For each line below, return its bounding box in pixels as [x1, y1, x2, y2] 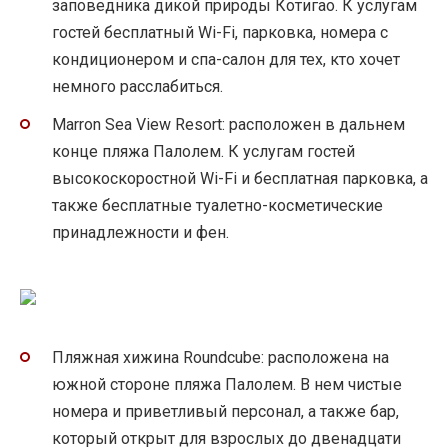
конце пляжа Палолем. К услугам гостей [52, 142, 355, 162]
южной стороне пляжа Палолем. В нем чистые [52, 374, 402, 394]
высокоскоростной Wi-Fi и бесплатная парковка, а [52, 169, 428, 189]
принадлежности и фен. [52, 223, 229, 243]
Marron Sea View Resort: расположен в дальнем [52, 115, 405, 135]
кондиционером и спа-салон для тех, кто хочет [52, 50, 400, 70]
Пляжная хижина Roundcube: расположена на [52, 347, 389, 367]
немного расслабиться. [52, 77, 223, 97]
